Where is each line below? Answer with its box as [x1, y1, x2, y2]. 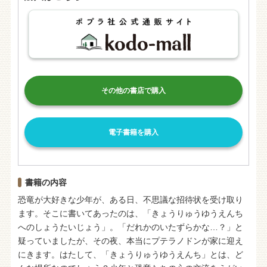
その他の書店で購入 [101, 86, 166, 95]
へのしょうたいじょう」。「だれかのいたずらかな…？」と [17, 222, 243, 232]
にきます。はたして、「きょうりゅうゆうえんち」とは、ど [17, 249, 243, 259]
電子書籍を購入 [108, 128, 159, 136]
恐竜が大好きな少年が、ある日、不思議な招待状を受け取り [17, 194, 243, 204]
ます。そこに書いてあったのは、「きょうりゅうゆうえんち [17, 208, 243, 218]
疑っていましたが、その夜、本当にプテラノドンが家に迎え [17, 235, 243, 246]
